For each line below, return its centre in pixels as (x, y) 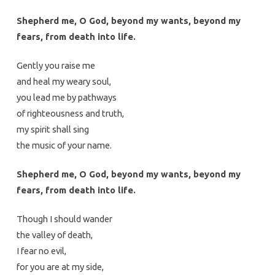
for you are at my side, (60, 266)
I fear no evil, (41, 250)
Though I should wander (64, 219)
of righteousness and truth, (70, 113)
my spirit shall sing (52, 129)
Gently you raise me (56, 65)
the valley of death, (54, 234)
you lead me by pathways (66, 97)
